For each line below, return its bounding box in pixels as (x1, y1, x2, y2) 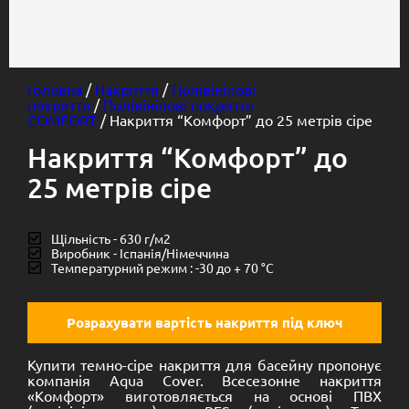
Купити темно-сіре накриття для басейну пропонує (27, 355, 382, 373)
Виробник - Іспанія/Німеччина (51, 245, 229, 261)
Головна (27, 79, 82, 98)
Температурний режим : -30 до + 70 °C (51, 259, 274, 276)
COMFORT (27, 110, 97, 129)
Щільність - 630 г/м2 (51, 230, 171, 246)
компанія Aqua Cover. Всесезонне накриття (27, 371, 382, 389)
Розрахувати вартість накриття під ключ (66, 313, 343, 331)
